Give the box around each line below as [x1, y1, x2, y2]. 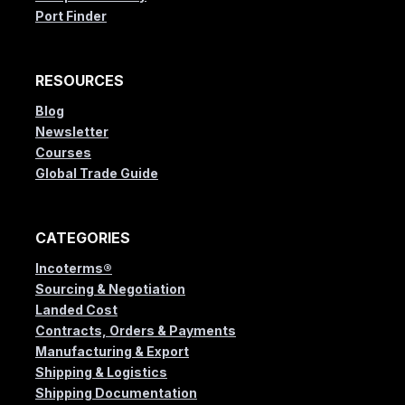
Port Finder [35, 8, 107, 24]
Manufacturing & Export [35, 344, 189, 360]
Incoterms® [35, 260, 112, 277]
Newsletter [35, 124, 108, 140]
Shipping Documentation [35, 385, 197, 401]
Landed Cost [35, 302, 118, 318]
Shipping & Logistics [35, 364, 167, 381]
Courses [35, 145, 91, 161]
